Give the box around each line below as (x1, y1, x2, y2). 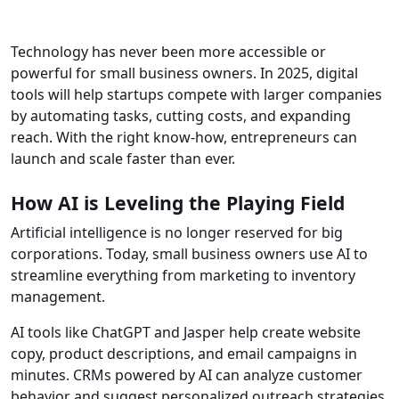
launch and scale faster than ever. (11, 149, 235, 169)
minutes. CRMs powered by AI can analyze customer (11, 365, 362, 386)
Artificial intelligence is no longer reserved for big (11, 223, 343, 243)
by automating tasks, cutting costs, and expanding (11, 106, 351, 126)
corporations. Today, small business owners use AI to (11, 244, 368, 265)
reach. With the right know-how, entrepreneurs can (11, 127, 357, 148)
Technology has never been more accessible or (11, 42, 326, 62)
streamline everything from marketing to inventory (11, 265, 355, 286)
